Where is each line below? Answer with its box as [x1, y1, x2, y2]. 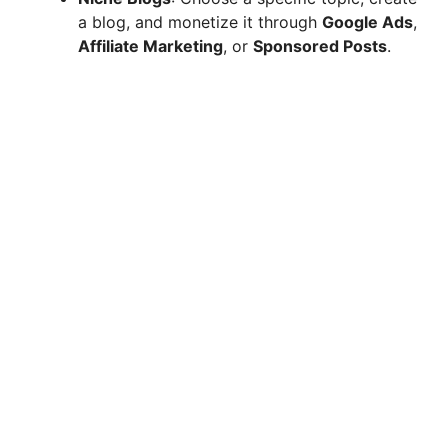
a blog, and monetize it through [78, 11, 322, 32]
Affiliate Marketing [78, 35, 223, 56]
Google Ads [322, 11, 413, 32]
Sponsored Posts [253, 35, 387, 56]
